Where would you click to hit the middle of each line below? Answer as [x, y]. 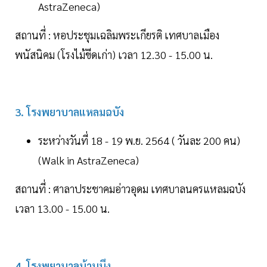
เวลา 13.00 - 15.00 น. [62, 209]
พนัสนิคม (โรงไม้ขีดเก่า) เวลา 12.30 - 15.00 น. [114, 55]
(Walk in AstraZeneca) [89, 160]
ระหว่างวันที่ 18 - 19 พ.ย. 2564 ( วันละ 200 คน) [139, 141]
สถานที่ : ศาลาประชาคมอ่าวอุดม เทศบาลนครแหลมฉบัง [130, 189]
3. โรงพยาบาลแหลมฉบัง [69, 112]
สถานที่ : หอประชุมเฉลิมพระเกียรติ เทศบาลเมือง [117, 35]
